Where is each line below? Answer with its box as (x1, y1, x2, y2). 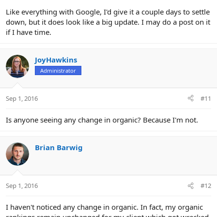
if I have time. (6, 27, 51, 37)
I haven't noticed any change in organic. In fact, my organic (6, 202, 203, 212)
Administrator (40, 67, 76, 75)
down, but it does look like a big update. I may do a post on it (6, 17, 210, 27)
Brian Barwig (35, 142, 83, 152)
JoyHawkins (35, 55, 77, 65)
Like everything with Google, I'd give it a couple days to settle (6, 7, 210, 17)
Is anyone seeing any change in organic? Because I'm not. (6, 114, 198, 124)
